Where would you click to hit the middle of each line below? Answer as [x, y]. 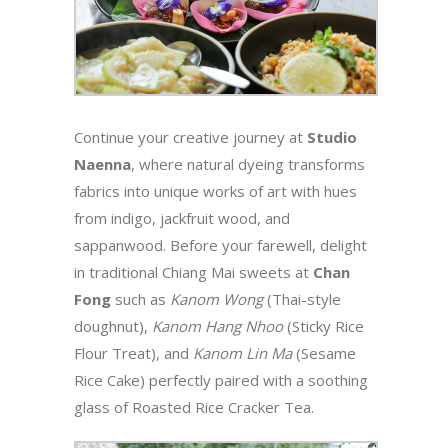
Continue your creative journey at [190, 136]
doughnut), [113, 325]
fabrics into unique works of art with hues [215, 190]
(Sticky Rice [323, 325]
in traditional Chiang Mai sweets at [193, 271]
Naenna [102, 163]
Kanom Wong [216, 298]
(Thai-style [302, 298]
